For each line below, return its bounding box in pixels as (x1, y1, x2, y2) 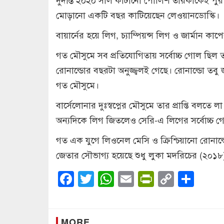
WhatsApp (114, 167, 188, 190)
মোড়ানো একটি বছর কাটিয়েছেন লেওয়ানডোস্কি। (56, 7, 219, 21)
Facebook (74, 167, 144, 190)
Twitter (94, 167, 141, 190)
